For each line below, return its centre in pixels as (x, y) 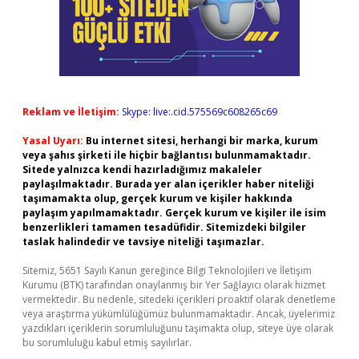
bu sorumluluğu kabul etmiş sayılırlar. (107, 343)
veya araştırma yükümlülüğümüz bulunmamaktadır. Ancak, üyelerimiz (179, 314)
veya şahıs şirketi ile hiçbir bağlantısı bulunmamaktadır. (167, 155)
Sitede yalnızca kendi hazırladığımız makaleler (142, 169)
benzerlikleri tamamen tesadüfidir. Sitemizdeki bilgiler (164, 227)
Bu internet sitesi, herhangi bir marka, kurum (202, 141)
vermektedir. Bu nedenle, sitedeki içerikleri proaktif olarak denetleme (179, 299)
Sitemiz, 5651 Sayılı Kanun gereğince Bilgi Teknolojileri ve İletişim (167, 270)
